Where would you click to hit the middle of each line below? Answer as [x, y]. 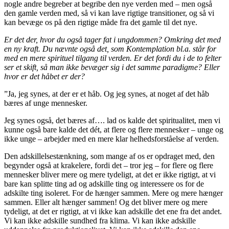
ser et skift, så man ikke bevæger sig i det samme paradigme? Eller [112, 67]
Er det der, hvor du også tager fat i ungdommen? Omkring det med [112, 40]
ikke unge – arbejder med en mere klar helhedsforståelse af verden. [111, 139]
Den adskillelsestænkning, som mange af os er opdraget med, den [109, 156]
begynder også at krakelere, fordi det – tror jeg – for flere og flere [109, 166]
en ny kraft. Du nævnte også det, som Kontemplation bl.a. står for [110, 49]
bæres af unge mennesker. [46, 103]
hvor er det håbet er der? [44, 77]
